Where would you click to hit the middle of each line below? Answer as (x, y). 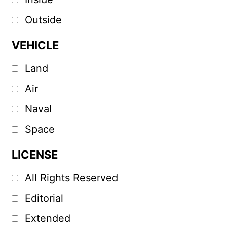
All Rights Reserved (71, 178)
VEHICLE (35, 45)
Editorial (44, 198)
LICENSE (34, 155)
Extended (47, 219)
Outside (43, 20)
